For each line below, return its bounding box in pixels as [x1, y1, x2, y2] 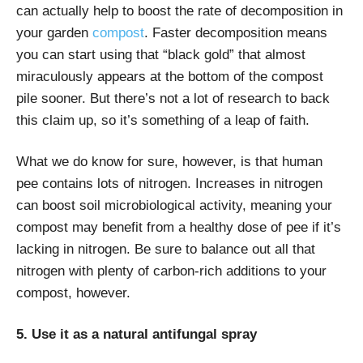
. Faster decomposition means [144, 24, 327, 41]
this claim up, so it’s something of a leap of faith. [16, 112, 310, 128]
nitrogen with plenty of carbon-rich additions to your [16, 263, 327, 279]
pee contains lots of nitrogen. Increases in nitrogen [16, 175, 322, 191]
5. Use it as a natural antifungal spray [16, 326, 257, 342]
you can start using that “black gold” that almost [16, 46, 305, 62]
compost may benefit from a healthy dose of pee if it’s [16, 219, 341, 235]
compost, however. [16, 284, 130, 301]
